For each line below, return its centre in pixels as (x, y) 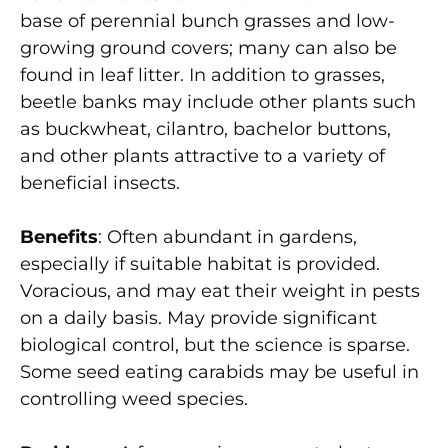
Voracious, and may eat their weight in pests (220, 290)
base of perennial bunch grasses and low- (207, 20)
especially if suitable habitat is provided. (200, 263)
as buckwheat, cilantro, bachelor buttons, (205, 128)
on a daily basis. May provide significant (198, 317)
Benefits (59, 236)
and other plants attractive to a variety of (202, 155)
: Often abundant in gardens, (227, 236)
